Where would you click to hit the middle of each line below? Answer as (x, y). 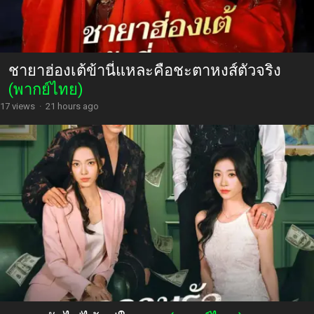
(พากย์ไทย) (46, 89)
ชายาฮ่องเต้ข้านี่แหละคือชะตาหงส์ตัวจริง (145, 70)
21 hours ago (72, 106)
